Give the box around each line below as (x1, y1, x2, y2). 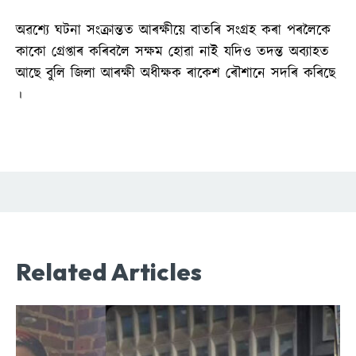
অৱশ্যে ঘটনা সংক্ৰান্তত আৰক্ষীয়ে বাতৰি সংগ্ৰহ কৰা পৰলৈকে (16, 20, 331, 41)
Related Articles (16, 256, 202, 287)
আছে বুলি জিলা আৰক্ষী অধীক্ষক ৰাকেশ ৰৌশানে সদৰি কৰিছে (16, 63, 335, 84)
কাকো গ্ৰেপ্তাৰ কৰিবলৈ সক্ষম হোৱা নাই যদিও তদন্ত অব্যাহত (16, 41, 329, 63)
